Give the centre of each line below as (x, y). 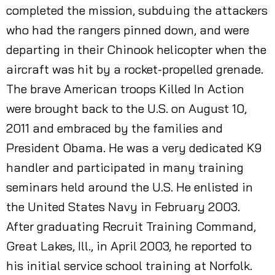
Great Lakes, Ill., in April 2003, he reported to (129, 246)
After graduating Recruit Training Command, (131, 226)
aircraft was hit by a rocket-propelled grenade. (135, 69)
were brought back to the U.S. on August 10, (126, 108)
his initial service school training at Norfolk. (129, 265)
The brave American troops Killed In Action (125, 89)
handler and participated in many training (125, 167)
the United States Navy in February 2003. (123, 207)
